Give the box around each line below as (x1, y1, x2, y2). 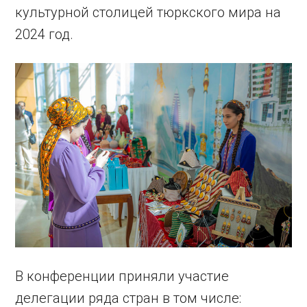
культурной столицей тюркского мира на (15, 3, 282, 21)
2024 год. (15, 25, 74, 42)
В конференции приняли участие (15, 267, 230, 284)
